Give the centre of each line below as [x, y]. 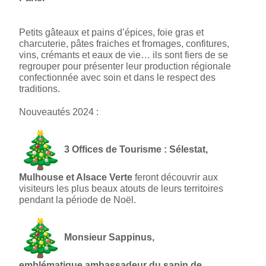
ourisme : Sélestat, [167, 150]
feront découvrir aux [175, 178]
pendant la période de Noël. [78, 200]
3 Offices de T [95, 150]
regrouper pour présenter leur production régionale [125, 66]
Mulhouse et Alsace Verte [76, 178]
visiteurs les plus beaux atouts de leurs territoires [121, 189]
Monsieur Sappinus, [110, 237]
